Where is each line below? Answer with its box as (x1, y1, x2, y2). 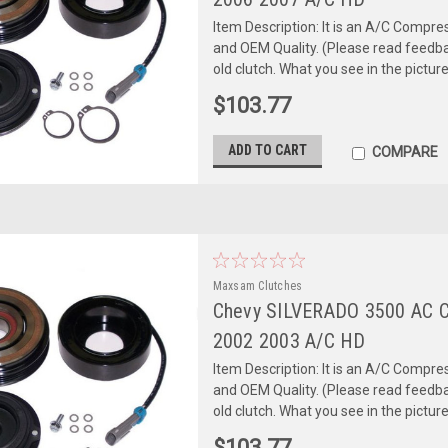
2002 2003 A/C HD (212, 328, 366, 353)
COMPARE (371, 143, 438, 160)
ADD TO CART (227, 141, 307, 158)
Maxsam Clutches (212, 278, 303, 293)
